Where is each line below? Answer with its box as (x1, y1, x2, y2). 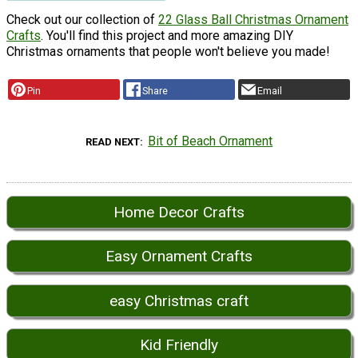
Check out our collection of (6, 12, 158, 28)
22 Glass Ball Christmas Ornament (158, 12, 348, 28)
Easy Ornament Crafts (105, 247, 253, 266)
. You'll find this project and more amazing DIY (41, 28, 293, 44)
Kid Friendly (140, 336, 218, 355)
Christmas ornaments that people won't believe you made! (6, 44, 330, 60)
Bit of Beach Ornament (148, 133, 273, 149)
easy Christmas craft (109, 291, 249, 310)
